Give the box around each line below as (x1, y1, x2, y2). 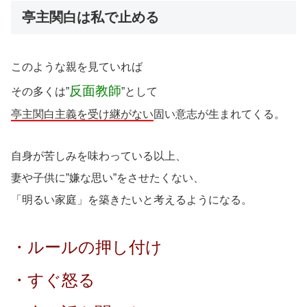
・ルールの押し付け (11, 237, 162, 256)
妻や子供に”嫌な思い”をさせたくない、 (11, 171, 204, 184)
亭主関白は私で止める (22, 9, 159, 25)
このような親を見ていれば (11, 60, 143, 73)
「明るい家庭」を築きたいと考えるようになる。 (11, 193, 252, 206)
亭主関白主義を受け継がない (11, 108, 153, 120)
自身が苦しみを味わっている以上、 (11, 149, 186, 162)
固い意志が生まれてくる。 (153, 108, 285, 120)
